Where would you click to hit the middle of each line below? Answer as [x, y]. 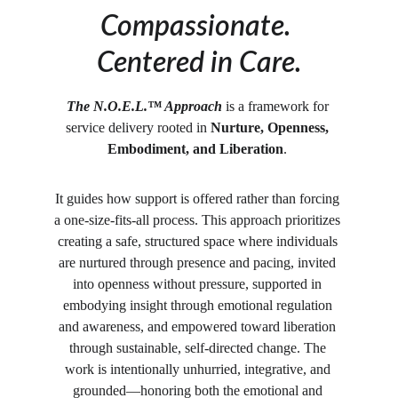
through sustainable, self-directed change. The [199, 348]
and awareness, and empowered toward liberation [199, 326]
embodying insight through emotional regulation [199, 305]
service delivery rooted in [138, 127]
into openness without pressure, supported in [199, 284]
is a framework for [277, 106]
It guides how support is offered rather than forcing [199, 199]
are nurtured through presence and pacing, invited [199, 263]
